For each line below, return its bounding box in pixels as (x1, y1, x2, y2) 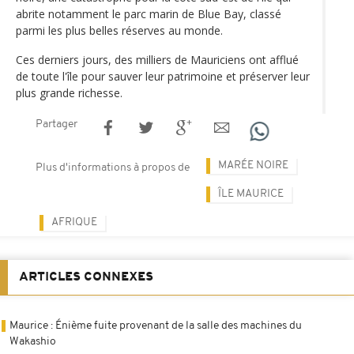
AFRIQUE (51, 216, 97, 228)
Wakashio (9, 335, 56, 348)
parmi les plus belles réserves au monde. (16, 22, 223, 38)
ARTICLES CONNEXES (19, 270, 153, 284)
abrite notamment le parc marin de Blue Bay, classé (16, 6, 281, 21)
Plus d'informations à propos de (36, 161, 190, 174)
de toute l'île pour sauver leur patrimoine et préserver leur (16, 68, 310, 84)
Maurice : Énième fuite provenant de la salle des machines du (9, 319, 302, 332)
